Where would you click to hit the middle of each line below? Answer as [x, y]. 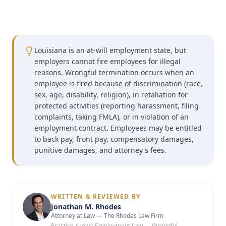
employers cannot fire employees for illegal [107, 61]
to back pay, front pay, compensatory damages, [114, 139]
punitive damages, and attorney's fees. [100, 150]
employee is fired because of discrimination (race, [119, 83]
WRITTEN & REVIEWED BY [96, 196]
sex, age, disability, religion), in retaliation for [111, 95]
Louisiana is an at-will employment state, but [110, 50]
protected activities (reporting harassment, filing [117, 106]
